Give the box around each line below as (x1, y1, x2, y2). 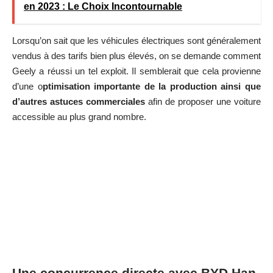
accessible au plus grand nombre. (12, 112, 146, 122)
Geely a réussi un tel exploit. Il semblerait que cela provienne (12, 66, 261, 77)
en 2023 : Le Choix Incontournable (24, 1, 182, 12)
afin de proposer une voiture (145, 96, 261, 107)
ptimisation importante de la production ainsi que (42, 81, 261, 92)
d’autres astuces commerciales (12, 96, 145, 107)
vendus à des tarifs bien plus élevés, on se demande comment (12, 51, 261, 62)
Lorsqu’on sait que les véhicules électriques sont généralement (12, 35, 261, 46)
